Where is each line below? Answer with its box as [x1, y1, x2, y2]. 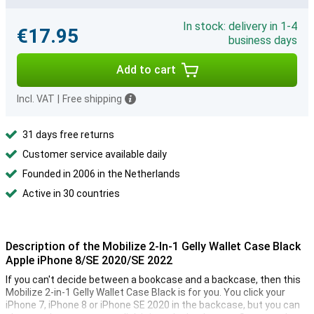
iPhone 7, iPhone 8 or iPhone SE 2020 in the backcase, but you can [6, 299, 300, 310]
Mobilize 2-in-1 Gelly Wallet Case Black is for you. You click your [6, 287, 285, 298]
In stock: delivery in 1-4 [183, 20, 297, 33]
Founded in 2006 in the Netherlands [22, 168, 180, 179]
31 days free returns [22, 129, 114, 140]
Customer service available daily [22, 149, 167, 160]
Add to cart [116, 63, 176, 76]
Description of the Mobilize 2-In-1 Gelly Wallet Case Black [6, 240, 301, 253]
